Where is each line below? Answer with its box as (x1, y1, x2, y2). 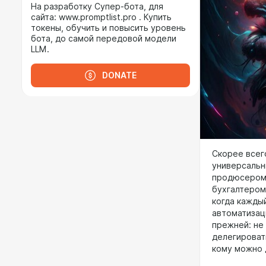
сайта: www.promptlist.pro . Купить (31, 12, 172, 22)
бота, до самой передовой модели (31, 34, 176, 43)
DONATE (102, 71, 137, 80)
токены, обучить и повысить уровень (31, 23, 186, 33)
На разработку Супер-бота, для (31, 2, 163, 11)
